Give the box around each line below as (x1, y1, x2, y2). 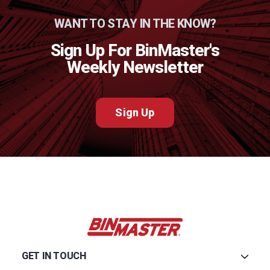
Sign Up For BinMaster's (51, 40, 219, 60)
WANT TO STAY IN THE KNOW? (54, 16, 216, 31)
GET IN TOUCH (22, 250, 86, 262)
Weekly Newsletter (67, 57, 203, 77)
